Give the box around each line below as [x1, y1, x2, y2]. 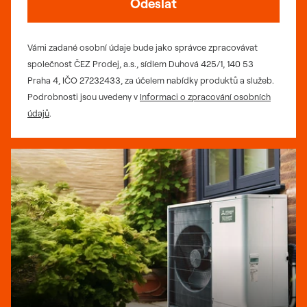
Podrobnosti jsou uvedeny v [27, 91, 140, 102]
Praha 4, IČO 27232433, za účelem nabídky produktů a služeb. [27, 75, 274, 86]
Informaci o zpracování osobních [140, 91, 271, 102]
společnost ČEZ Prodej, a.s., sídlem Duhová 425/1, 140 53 [27, 58, 254, 69]
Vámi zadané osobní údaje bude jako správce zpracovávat [27, 42, 258, 53]
